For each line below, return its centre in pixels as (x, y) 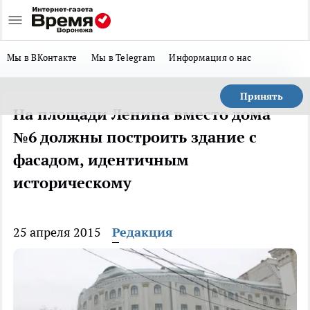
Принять (262, 96)
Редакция (143, 232)
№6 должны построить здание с (135, 137)
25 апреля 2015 (57, 232)
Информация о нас (210, 57)
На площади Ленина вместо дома (142, 114)
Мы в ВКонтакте (42, 57)
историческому (72, 183)
